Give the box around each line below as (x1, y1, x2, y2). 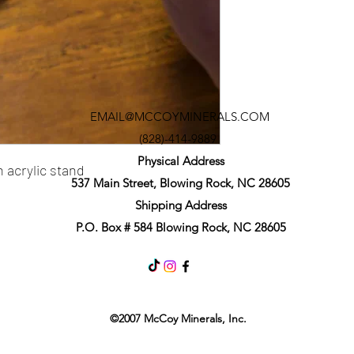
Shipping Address (134, 197, 227, 213)
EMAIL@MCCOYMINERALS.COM (89, 108, 269, 124)
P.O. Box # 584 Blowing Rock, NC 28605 (75, 219, 286, 235)
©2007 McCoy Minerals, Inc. (109, 311, 247, 326)
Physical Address (137, 153, 224, 168)
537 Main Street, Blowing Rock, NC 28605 (71, 175, 290, 190)
